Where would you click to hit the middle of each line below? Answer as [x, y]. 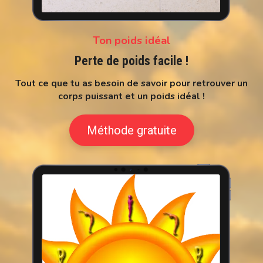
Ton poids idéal [131, 41]
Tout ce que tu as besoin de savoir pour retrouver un [131, 84]
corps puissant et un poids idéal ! [131, 97]
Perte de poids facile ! [131, 61]
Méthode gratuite [131, 131]
